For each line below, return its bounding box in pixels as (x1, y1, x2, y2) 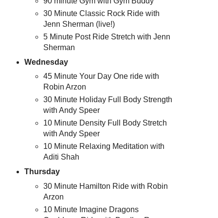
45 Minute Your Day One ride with (43, 72, 160, 81)
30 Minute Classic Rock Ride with (43, 9, 160, 18)
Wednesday (24, 57, 68, 66)
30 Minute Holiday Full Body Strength (43, 95, 173, 104)
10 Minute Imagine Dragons (43, 205, 139, 214)
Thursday (24, 167, 60, 176)
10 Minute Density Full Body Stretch (43, 119, 167, 127)
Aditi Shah (43, 153, 80, 162)
